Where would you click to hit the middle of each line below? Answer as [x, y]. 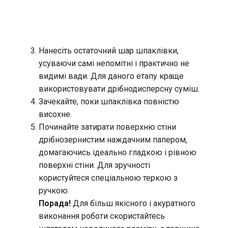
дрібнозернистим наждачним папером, [113, 139]
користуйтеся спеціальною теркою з [108, 178]
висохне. [55, 114]
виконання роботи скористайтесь [102, 216]
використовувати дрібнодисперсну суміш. [119, 89]
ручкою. [54, 190]
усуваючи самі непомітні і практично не [114, 63]
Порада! [55, 203]
